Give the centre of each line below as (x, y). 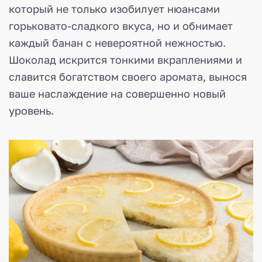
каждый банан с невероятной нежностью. (117, 42)
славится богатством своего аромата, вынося (128, 76)
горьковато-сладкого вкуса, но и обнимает (121, 25)
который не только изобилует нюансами (114, 8)
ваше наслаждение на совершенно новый (117, 93)
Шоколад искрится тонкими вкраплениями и (125, 59)
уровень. (31, 110)
